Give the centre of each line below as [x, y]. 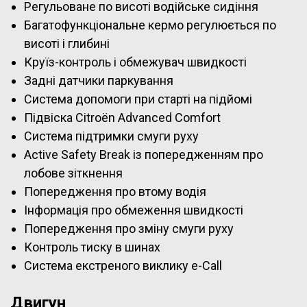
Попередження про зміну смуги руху [129, 228]
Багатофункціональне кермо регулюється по [150, 25]
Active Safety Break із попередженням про [144, 154]
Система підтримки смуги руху [111, 136]
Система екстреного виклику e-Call [123, 265]
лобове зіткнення [73, 173]
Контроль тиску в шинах [92, 247]
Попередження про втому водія [115, 191]
